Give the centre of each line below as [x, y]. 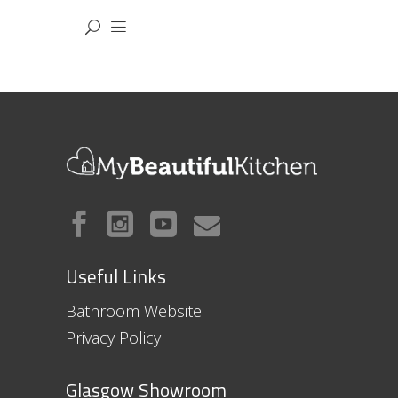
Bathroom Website [134, 311]
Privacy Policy [113, 338]
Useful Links [116, 277]
